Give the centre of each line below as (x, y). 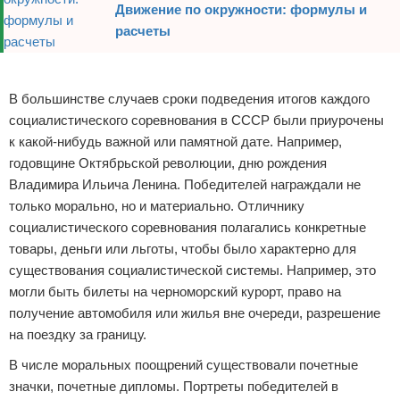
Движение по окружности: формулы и (241, 9)
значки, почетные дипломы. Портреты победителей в (174, 386)
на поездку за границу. (78, 334)
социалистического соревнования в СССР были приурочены (196, 120)
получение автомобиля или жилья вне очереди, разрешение (195, 313)
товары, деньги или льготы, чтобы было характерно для (183, 249)
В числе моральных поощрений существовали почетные (183, 365)
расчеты (142, 31)
